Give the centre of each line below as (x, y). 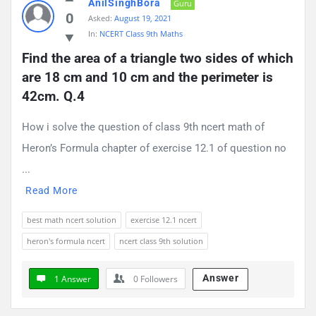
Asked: (100, 18)
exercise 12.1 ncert (164, 219)
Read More (52, 190)
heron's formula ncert (66, 241)
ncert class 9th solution (161, 241)
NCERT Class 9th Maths (141, 33)
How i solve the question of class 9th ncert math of (143, 127)
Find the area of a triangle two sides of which (158, 58)
